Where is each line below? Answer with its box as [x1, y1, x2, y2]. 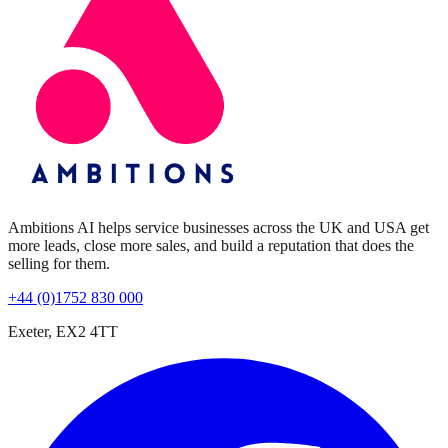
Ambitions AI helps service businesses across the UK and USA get [8, 218, 429, 236]
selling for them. [8, 254, 110, 272]
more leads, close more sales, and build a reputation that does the [8, 236, 414, 254]
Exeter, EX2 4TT [8, 322, 118, 340]
